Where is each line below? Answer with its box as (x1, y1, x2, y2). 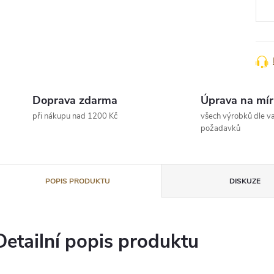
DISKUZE (229, 176, 261, 187)
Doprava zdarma (32, 93, 117, 108)
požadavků (200, 123, 240, 135)
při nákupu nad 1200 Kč (32, 111, 117, 122)
